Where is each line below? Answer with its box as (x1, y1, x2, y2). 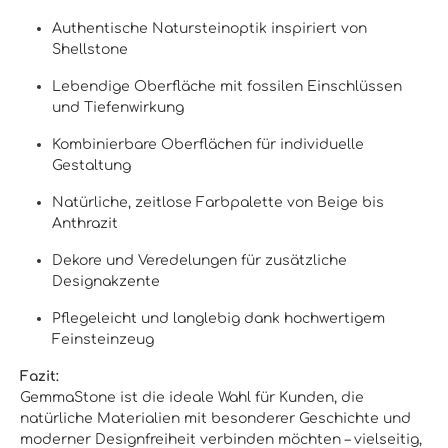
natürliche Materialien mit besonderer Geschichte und (20, 411, 411, 426)
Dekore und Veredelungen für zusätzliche (52, 253, 347, 268)
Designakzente (52, 274, 160, 289)
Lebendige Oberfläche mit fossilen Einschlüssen (52, 79, 402, 94)
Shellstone (52, 42, 128, 57)
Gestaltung (52, 158, 131, 173)
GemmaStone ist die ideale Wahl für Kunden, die (20, 390, 364, 405)
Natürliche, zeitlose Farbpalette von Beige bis (52, 195, 384, 210)
